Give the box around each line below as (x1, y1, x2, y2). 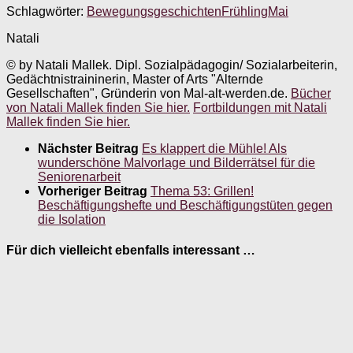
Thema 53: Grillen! (150, 184, 254, 198)
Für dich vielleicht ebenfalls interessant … (6, 243, 255, 258)
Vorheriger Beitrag (38, 184, 150, 198)
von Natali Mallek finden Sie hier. (6, 100, 190, 114)
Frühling (221, 4, 268, 18)
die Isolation (38, 212, 106, 226)
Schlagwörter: (6, 4, 84, 18)
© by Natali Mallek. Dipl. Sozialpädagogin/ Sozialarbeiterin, (6, 58, 337, 72)
